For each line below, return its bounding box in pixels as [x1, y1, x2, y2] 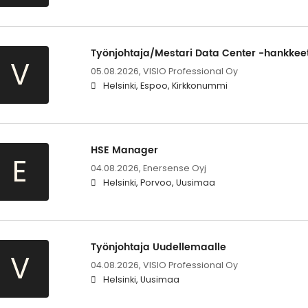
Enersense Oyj [142, 162, 206, 175]
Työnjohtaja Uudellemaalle [90, 239, 226, 256]
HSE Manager [90, 142, 158, 159]
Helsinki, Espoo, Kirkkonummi [102, 80, 228, 92]
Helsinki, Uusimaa [102, 274, 179, 286]
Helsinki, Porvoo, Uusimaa [102, 177, 215, 189]
